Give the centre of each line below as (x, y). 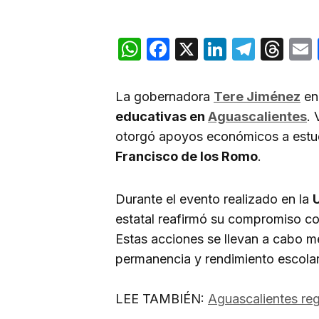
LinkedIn (272, 49)
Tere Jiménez (257, 97)
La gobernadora (164, 97)
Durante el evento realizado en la (214, 199)
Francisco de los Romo (187, 157)
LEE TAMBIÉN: (162, 299)
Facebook (223, 49)
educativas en (162, 117)
